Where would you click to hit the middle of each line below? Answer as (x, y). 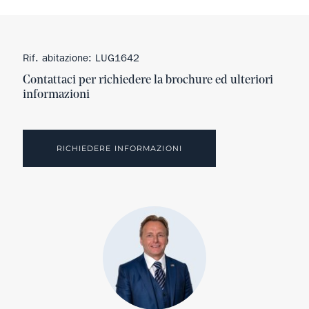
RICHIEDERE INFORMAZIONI (119, 149)
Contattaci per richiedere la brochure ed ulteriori (148, 81)
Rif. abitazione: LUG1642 (81, 58)
